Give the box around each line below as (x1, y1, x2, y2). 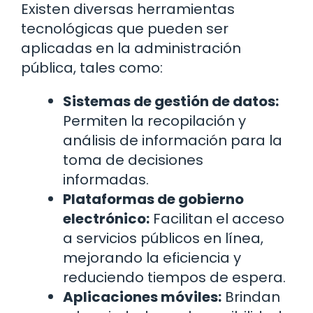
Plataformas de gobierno (63, 189, 244, 209)
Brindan (221, 286, 280, 307)
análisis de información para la (63, 130, 282, 150)
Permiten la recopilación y (63, 110, 246, 131)
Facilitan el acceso (150, 208, 284, 228)
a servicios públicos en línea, (63, 228, 263, 248)
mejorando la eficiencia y (63, 247, 241, 268)
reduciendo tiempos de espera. (63, 267, 286, 287)
